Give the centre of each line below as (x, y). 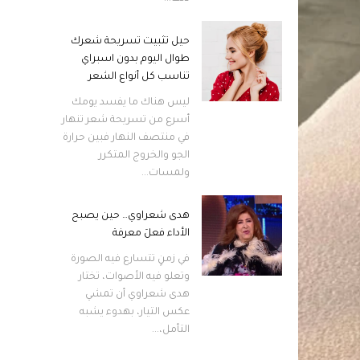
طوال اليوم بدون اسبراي (136, 59)
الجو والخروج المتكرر (145, 156)
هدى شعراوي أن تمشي (138, 295)
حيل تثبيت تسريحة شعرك (131, 42)
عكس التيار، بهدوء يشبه (135, 313)
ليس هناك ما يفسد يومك (131, 103)
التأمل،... (171, 330)
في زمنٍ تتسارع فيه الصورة (131, 260)
